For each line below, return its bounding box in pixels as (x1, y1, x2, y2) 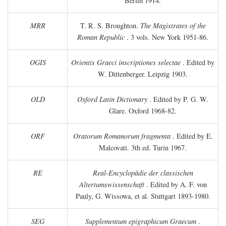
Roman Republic (77, 32, 125, 42)
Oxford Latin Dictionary (77, 94, 147, 104)
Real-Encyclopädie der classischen (92, 168, 193, 178)
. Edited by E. (170, 131, 213, 141)
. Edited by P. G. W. (147, 94, 208, 104)
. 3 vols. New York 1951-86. (125, 32, 208, 42)
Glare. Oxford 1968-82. (109, 106, 177, 116)
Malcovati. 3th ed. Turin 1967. (99, 143, 187, 153)
